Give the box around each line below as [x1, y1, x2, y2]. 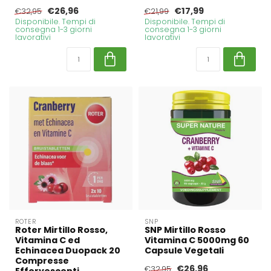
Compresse [15, 255, 69, 267]
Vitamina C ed [15, 234, 80, 247]
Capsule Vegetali [145, 244, 224, 257]
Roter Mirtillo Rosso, [15, 224, 108, 237]
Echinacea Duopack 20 [15, 244, 120, 257]
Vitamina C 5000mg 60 [145, 234, 249, 247]
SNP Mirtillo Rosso [145, 224, 226, 237]
